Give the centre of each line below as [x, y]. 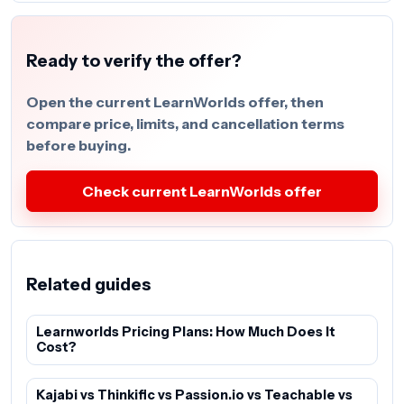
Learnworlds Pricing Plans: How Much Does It [186, 332]
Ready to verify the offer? [134, 60]
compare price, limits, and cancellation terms [185, 123]
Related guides [88, 285]
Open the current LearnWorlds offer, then [175, 101]
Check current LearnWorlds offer [202, 191]
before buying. [78, 145]
